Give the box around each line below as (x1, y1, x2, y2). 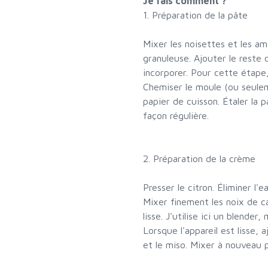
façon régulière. (143, 110, 209, 121)
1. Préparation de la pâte (143, 10, 248, 21)
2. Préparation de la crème (143, 153, 255, 165)
